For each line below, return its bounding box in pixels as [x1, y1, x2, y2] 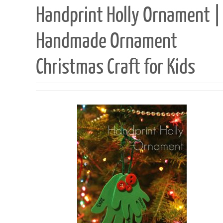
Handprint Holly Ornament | [36, 4, 221, 27]
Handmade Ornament [36, 30, 177, 53]
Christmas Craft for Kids [36, 56, 195, 79]
